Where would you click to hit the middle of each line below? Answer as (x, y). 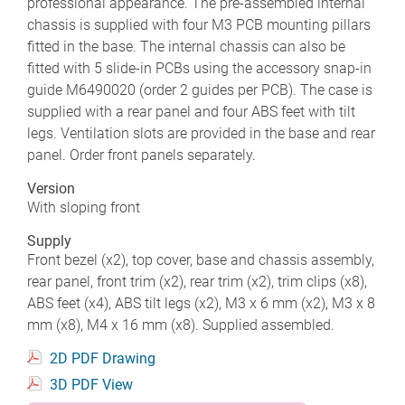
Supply (49, 240)
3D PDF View (91, 384)
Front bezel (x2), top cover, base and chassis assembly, (201, 259)
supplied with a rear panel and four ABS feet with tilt (191, 111)
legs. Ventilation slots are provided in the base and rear (201, 133)
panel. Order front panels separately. (141, 155)
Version (51, 188)
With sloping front (84, 207)
